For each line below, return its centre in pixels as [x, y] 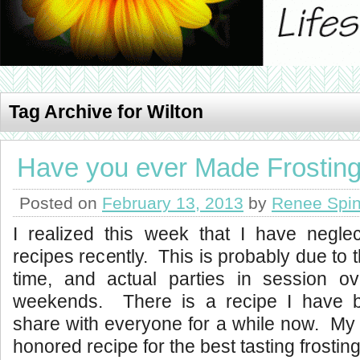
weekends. [58, 301]
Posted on [61, 203]
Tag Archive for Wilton [106, 112]
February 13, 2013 [173, 203]
